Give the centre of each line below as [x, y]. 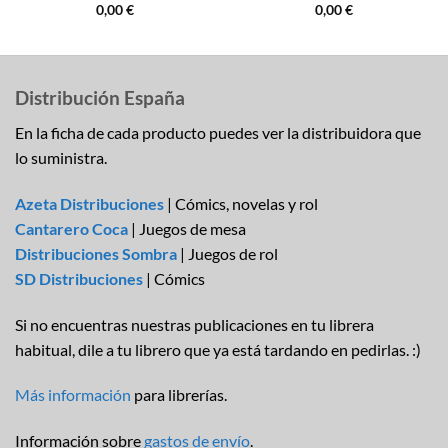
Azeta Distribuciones [89, 203]
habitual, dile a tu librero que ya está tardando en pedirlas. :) [218, 349]
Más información [73, 395]
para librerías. [179, 395]
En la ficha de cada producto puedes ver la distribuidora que [218, 132]
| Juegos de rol [227, 253]
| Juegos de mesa [187, 228]
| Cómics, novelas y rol [241, 203]
